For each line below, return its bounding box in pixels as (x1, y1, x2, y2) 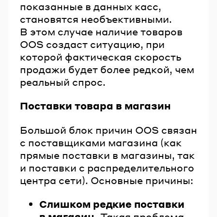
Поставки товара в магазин (20, 99, 171, 112)
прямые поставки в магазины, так (20, 148, 195, 161)
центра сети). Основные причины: (20, 173, 193, 186)
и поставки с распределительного (20, 161, 194, 174)
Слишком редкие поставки (39, 198, 185, 211)
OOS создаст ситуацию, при (20, 37, 165, 50)
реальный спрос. (20, 75, 106, 88)
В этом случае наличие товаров (20, 25, 183, 38)
